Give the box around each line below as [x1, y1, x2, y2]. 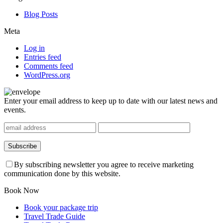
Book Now [4, 186, 39, 195]
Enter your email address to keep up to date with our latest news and [4, 97, 218, 106]
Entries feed [24, 53, 61, 62]
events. [4, 106, 26, 114]
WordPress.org [24, 71, 70, 80]
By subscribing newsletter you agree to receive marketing [14, 160, 194, 169]
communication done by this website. [4, 169, 120, 178]
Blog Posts [24, 10, 58, 19]
